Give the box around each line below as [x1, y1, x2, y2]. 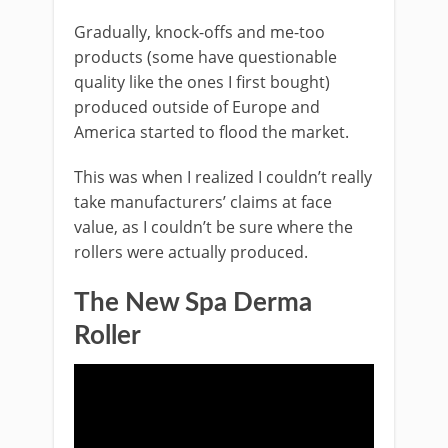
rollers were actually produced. [74, 240, 308, 263]
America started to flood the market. [74, 120, 349, 143]
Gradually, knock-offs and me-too [74, 20, 325, 43]
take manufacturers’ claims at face [74, 190, 332, 213]
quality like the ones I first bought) [74, 70, 330, 93]
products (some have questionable [74, 45, 337, 68]
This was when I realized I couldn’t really [74, 165, 372, 188]
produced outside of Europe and [74, 95, 320, 118]
